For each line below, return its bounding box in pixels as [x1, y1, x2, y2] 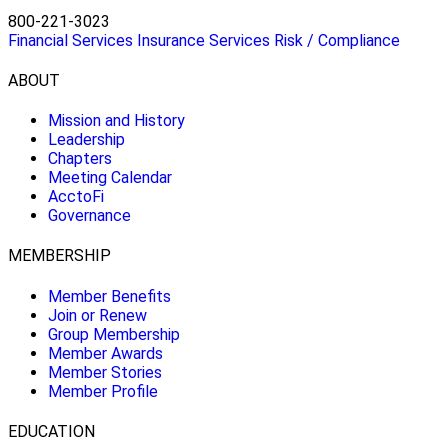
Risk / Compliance [274, 30, 400, 50]
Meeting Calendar [48, 168, 172, 188]
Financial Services [8, 30, 133, 50]
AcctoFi [48, 187, 104, 207]
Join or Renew [48, 305, 147, 325]
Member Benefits [48, 286, 171, 306]
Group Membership [48, 324, 180, 344]
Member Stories [48, 362, 162, 382]
